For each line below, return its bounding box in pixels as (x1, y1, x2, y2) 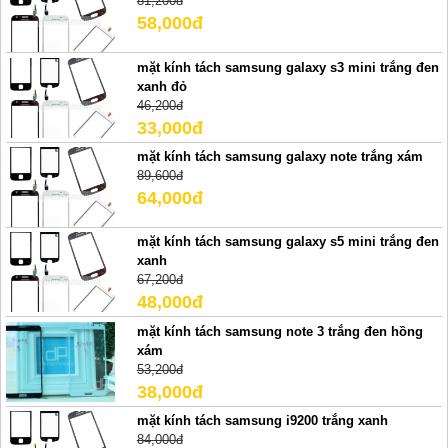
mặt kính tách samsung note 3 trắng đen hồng (136, 323, 423, 339)
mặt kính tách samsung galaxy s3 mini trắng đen (136, 59, 439, 75)
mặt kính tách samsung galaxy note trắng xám (136, 149, 423, 165)
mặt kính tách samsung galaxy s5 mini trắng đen (136, 234, 439, 250)
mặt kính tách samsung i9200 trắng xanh (136, 413, 388, 429)
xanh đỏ (136, 78, 187, 94)
